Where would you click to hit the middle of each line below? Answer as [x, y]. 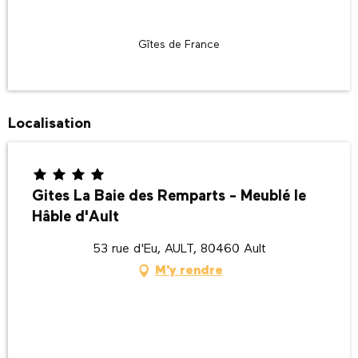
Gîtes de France [179, 44]
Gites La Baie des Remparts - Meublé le [169, 196]
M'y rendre [189, 270]
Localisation [50, 123]
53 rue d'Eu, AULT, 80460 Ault [179, 249]
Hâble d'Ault [76, 217]
